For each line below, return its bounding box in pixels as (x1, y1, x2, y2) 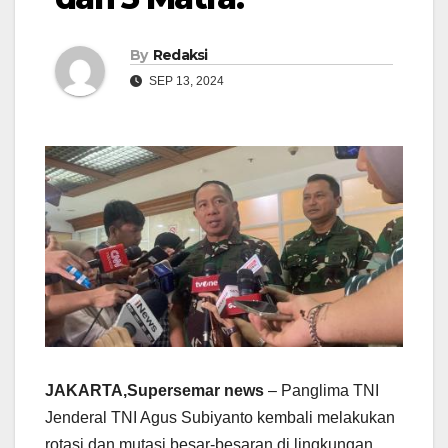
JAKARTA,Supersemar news (45, 382, 264, 400)
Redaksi (152, 46, 208, 65)
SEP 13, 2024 (146, 74, 224, 89)
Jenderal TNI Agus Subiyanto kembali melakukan (45, 409, 395, 427)
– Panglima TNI (264, 382, 379, 400)
